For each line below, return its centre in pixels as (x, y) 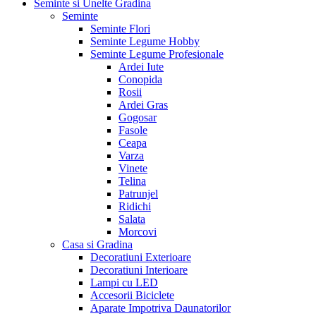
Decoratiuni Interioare (139, 269)
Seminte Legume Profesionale (157, 54)
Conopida (140, 79)
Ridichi (135, 206)
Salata (132, 219)
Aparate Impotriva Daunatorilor (160, 308)
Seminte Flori (120, 28)
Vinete (133, 168)
